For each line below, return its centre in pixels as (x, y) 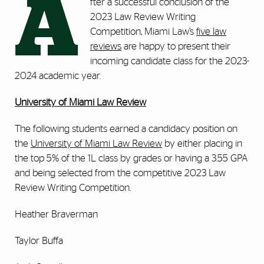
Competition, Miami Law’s (143, 32)
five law (211, 32)
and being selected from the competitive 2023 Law (120, 173)
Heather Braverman (56, 214)
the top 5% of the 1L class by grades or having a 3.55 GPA (131, 159)
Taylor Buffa (39, 241)
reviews (106, 47)
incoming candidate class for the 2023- (170, 61)
